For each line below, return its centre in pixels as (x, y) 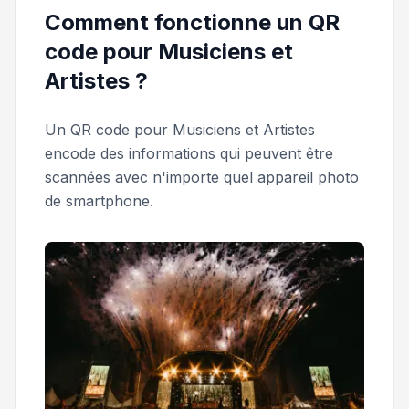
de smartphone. (99, 201)
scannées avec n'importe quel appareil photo (202, 177)
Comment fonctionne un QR (192, 22)
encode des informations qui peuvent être (189, 153)
